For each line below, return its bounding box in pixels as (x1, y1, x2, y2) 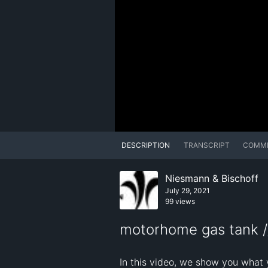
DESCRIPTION (121, 141, 170, 150)
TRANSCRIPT (183, 141, 230, 150)
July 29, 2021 (165, 186, 210, 196)
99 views (165, 197, 195, 206)
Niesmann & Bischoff (165, 172, 258, 185)
